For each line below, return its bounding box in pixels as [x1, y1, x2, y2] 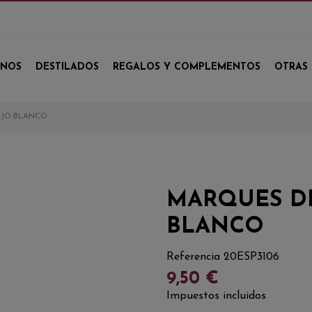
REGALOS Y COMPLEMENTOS [113, 61, 260, 72]
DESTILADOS [36, 61, 99, 72]
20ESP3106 [224, 251, 279, 263]
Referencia [166, 251, 220, 263]
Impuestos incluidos [166, 290, 266, 302]
